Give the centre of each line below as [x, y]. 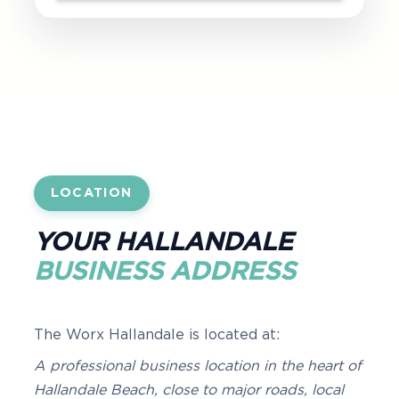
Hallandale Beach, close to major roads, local [189, 390]
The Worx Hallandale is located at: [157, 335]
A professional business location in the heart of [198, 366]
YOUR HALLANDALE [163, 243]
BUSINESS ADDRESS [165, 273]
